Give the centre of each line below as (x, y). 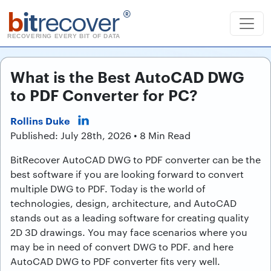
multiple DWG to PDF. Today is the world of (108, 188)
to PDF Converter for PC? (104, 94)
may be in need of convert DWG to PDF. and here (122, 247)
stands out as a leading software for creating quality (130, 217)
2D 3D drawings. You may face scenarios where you (129, 232)
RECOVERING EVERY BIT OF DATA (64, 36)
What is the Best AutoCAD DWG (127, 76)
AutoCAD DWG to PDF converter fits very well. (115, 261)
